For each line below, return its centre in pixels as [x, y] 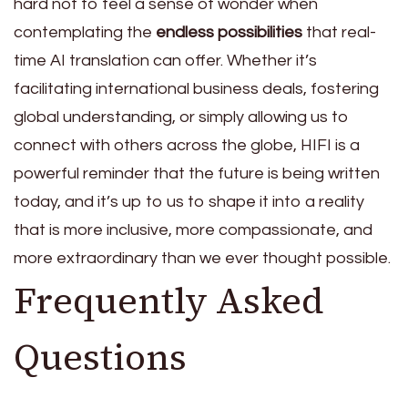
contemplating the [85, 32]
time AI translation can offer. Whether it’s [165, 60]
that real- [339, 32]
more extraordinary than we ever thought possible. [202, 258]
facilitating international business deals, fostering [196, 88]
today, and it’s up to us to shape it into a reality [189, 201]
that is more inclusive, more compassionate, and [193, 229]
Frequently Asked [169, 300]
